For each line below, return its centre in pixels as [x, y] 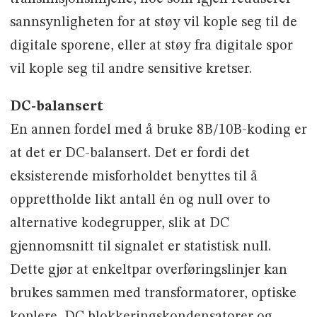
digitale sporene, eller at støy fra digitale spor [151, 46]
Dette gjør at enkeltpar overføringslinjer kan [148, 271]
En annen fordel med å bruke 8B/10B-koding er [158, 131]
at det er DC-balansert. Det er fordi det [129, 154]
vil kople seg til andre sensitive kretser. [131, 70]
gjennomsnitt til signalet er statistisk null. [140, 247]
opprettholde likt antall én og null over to [140, 201]
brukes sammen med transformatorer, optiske [153, 294]
